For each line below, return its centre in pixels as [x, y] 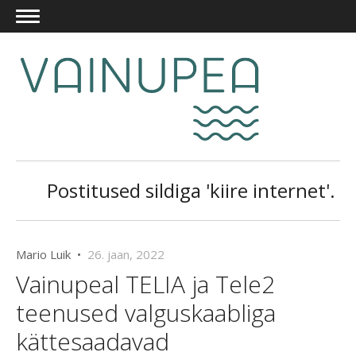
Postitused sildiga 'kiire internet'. [191, 191]
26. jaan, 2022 [126, 255]
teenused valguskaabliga [146, 313]
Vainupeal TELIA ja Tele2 [145, 284]
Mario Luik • [52, 255]
